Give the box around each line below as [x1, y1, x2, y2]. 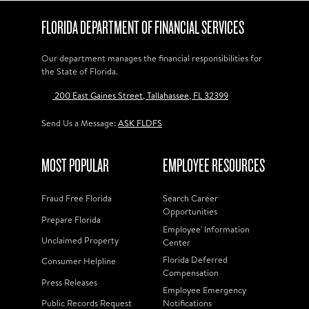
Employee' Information [163, 222, 250, 235]
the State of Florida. [41, 65, 118, 78]
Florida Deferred [163, 253, 228, 266]
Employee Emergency [163, 283, 246, 297]
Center [163, 235, 190, 248]
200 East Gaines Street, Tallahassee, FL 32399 [52, 89, 228, 102]
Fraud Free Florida [41, 192, 112, 205]
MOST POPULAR [41, 156, 109, 177]
